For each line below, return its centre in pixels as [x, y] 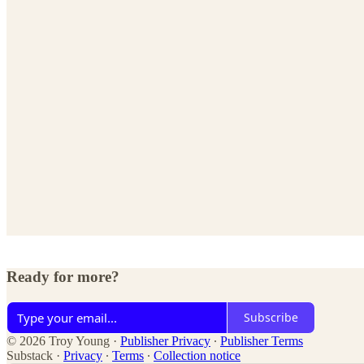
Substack [30, 355]
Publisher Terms [262, 340]
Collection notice [197, 355]
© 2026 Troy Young [58, 340]
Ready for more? [63, 277]
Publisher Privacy [165, 340]
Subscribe [271, 318]
